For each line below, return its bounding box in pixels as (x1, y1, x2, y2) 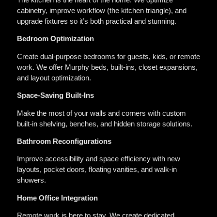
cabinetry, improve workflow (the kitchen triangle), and (17, 6, 186, 15)
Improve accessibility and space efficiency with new (17, 155, 180, 163)
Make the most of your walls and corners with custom (17, 108, 186, 117)
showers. (17, 176, 46, 185)
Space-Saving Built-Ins (17, 91, 94, 100)
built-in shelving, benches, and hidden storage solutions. (17, 119, 192, 128)
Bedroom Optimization (17, 34, 94, 43)
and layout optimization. (17, 73, 91, 82)
